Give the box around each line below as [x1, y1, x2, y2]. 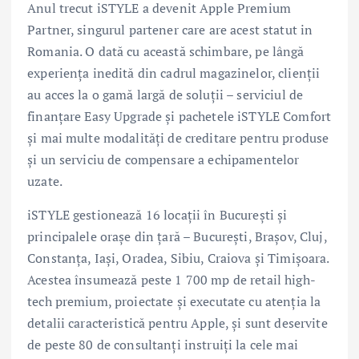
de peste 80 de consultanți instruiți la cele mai [27, 335, 298, 353]
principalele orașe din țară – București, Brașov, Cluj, [27, 227, 327, 245]
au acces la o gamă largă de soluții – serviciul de [27, 86, 304, 104]
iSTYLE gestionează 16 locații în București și [27, 205, 288, 224]
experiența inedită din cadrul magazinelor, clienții [27, 64, 321, 83]
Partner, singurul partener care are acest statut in [27, 21, 313, 39]
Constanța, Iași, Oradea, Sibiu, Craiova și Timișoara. [27, 248, 329, 267]
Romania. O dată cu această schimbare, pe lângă [27, 42, 305, 61]
